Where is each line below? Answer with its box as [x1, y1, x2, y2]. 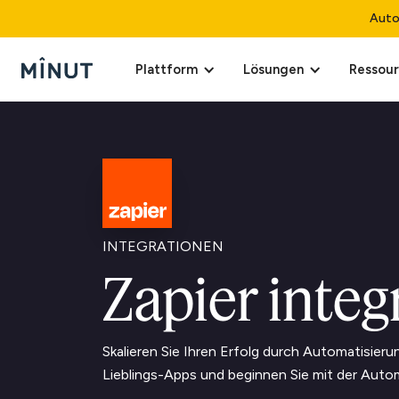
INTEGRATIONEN [102, 238, 224, 255]
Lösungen [243, 61, 304, 77]
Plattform [135, 61, 198, 77]
